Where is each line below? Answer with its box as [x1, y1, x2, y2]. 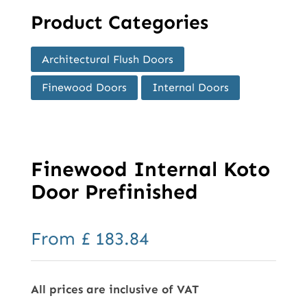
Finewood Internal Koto [30, 157, 270, 182]
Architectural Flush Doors [41, 52, 173, 66]
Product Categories [30, 11, 208, 34]
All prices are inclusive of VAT [30, 282, 199, 297]
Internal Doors [151, 81, 229, 95]
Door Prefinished [30, 180, 198, 205]
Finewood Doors [41, 81, 127, 95]
